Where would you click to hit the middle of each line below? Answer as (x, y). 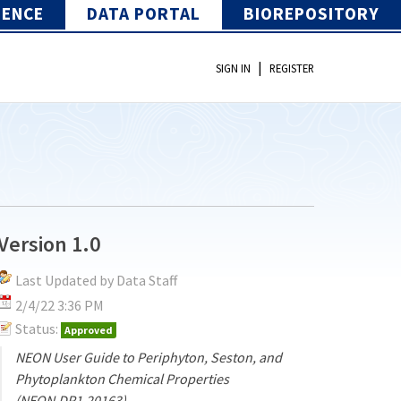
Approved (89, 329)
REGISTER (292, 68)
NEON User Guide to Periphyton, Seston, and (149, 357)
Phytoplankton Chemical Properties (123, 378)
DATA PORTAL (144, 13)
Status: (37, 328)
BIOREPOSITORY (311, 13)
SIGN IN (233, 68)
